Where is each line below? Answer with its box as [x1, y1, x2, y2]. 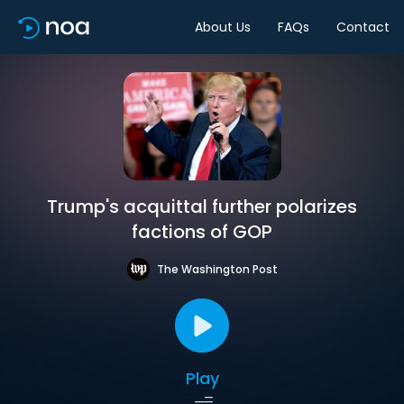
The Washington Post [156, 261, 278, 277]
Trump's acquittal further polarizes [47, 194, 357, 219]
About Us [195, 17, 251, 36]
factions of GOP [132, 219, 272, 244]
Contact [336, 17, 390, 36]
